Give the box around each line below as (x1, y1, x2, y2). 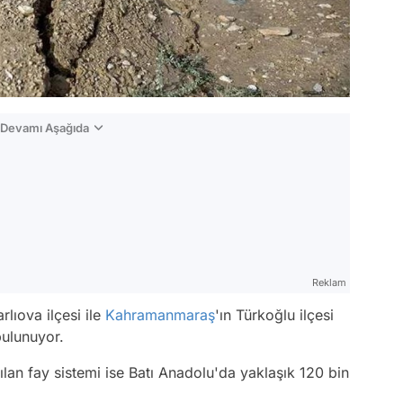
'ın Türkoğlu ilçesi (215, 306, 334, 325)
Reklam (312, 276, 346, 290)
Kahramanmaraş (105, 306, 215, 325)
